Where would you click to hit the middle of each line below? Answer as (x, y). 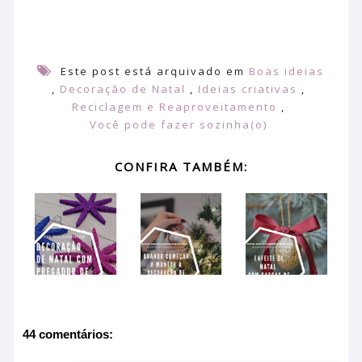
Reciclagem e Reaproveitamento (175, 106)
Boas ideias (286, 71)
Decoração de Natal (123, 88)
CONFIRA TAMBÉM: (181, 166)
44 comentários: (68, 335)
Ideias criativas (248, 88)
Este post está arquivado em (153, 71)
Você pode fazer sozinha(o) (179, 124)
